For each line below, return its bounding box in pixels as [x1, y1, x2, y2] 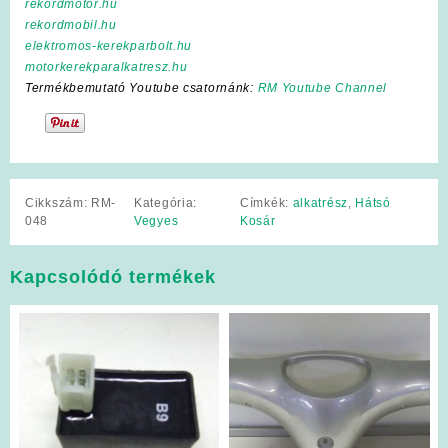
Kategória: [134, 195, 198, 210]
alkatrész [292, 195, 348, 210]
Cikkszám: [25, 195, 91, 210]
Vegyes [134, 213, 179, 228]
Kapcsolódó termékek [10, 266, 216, 287]
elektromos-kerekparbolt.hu [25, 38, 193, 53]
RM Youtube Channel [257, 80, 388, 95]
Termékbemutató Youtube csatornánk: [25, 80, 254, 95]
